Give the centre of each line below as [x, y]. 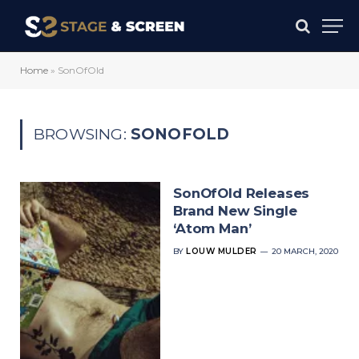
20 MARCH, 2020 [305, 251]
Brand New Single [235, 211]
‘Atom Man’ [212, 228]
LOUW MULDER [222, 251]
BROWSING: [82, 134]
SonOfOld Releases [242, 193]
